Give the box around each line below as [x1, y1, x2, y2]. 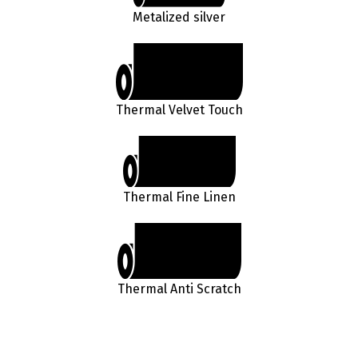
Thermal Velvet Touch [115, 102, 243, 118]
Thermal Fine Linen [122, 189, 236, 205]
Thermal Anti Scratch [117, 280, 241, 296]
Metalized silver [133, 9, 225, 25]
